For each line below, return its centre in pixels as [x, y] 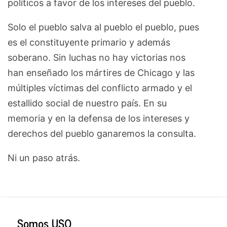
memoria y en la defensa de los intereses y [99, 119]
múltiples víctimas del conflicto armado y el [100, 88]
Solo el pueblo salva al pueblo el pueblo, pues [103, 27]
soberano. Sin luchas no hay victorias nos [97, 58]
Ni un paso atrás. [44, 158]
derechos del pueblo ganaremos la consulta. [102, 134]
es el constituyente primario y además [89, 43]
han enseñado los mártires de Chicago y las [101, 73]
